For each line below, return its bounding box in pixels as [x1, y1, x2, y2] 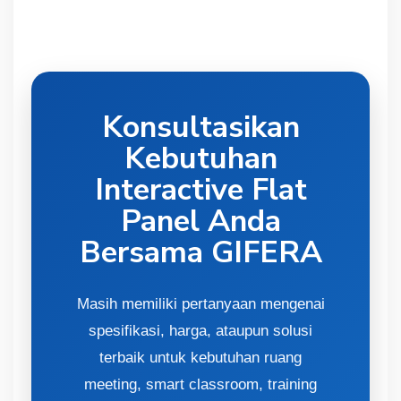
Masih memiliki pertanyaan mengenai [76, 294, 325, 312]
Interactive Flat [94, 168, 307, 210]
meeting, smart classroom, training [84, 375, 317, 393]
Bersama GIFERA [79, 231, 322, 273]
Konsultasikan [101, 106, 300, 148]
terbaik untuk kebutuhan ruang [99, 348, 302, 366]
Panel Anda [120, 200, 281, 242]
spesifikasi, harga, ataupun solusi [89, 321, 312, 339]
